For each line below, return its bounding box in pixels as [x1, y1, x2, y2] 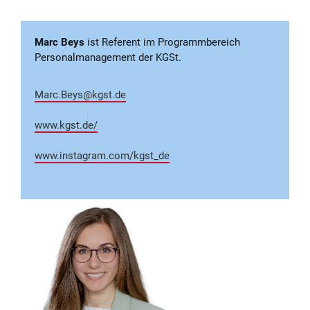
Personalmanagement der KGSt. [35, 51, 181, 64]
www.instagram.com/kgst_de [35, 149, 170, 162]
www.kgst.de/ [35, 118, 98, 131]
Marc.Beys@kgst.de [35, 88, 126, 101]
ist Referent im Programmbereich [84, 35, 240, 48]
